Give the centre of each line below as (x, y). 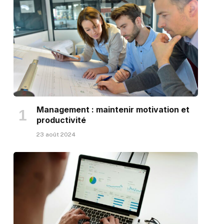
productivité (61, 120)
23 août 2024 (56, 134)
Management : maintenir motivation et (113, 109)
